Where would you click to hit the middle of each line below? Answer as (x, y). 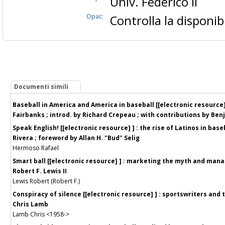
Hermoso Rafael (36, 148)
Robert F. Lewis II (40, 171)
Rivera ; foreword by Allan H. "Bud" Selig (76, 138)
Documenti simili (41, 87)
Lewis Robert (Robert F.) (46, 181)
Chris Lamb (30, 204)
